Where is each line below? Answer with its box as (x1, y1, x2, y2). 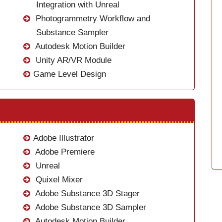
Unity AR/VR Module (33, 55, 111, 65)
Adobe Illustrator (33, 133, 94, 143)
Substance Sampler (36, 28, 109, 38)
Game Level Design (33, 69, 106, 79)
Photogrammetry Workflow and (33, 14, 150, 24)
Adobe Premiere (33, 147, 95, 157)
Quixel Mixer (33, 175, 83, 185)
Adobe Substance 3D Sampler (33, 203, 146, 213)
